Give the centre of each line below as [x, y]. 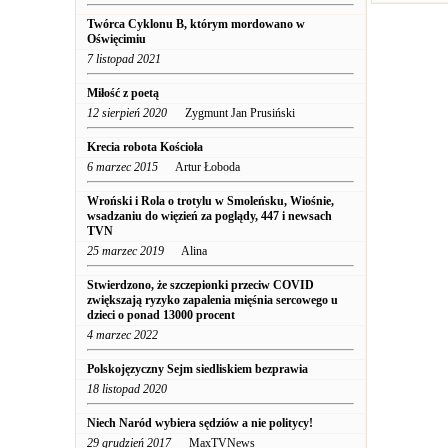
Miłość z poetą [123, 93]
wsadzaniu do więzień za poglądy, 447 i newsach [209, 216]
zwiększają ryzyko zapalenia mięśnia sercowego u [212, 300]
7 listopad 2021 [124, 59]
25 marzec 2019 [125, 251]
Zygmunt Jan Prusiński [231, 113]
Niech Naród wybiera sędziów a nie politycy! [201, 423]
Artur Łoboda [199, 167]
